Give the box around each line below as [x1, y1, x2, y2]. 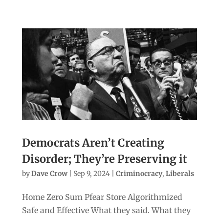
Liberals [165, 169, 194, 178]
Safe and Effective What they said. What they [22, 205, 191, 216]
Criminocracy [115, 169, 162, 178]
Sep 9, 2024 [73, 169, 110, 178]
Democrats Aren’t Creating [22, 136, 164, 150]
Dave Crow [31, 169, 67, 178]
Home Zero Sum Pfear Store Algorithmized [22, 192, 182, 202]
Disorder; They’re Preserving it [22, 152, 187, 166]
